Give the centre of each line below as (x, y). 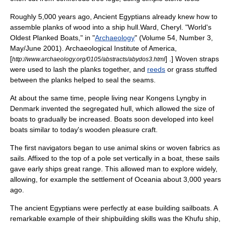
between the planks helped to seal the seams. (83, 80)
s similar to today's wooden (68, 130)
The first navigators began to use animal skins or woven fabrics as (115, 148)
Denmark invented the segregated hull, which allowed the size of (112, 108)
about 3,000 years (191, 179)
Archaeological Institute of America (120, 48)
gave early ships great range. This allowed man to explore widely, (114, 169)
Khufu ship (202, 218)
